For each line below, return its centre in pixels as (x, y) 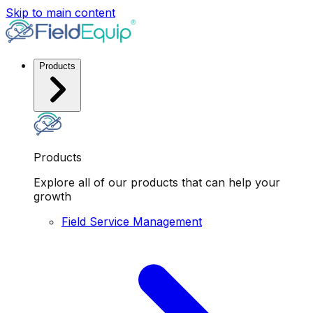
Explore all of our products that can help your (157, 182)
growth (52, 196)
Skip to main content (60, 13)
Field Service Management (132, 221)
